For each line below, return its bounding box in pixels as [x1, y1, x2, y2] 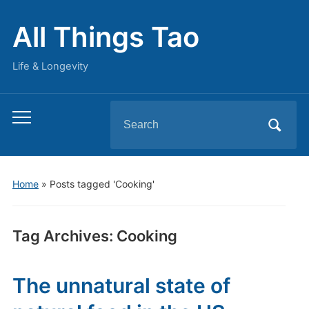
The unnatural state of [12, 273, 230, 298]
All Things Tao [12, 20, 199, 54]
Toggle [11, 113, 48, 127]
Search [110, 105, 146, 119]
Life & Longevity [12, 60, 88, 72]
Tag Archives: [12, 227, 117, 245]
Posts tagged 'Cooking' [49, 178, 154, 190]
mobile [11, 132, 47, 146]
